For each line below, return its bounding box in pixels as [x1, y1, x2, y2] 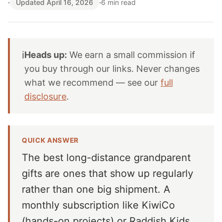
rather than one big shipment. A [22, 183, 170, 195]
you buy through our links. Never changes [24, 63, 200, 74]
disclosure [24, 91, 66, 102]
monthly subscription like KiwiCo [22, 199, 175, 211]
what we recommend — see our [24, 77, 161, 88]
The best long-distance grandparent [22, 152, 191, 164]
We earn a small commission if [67, 50, 195, 60]
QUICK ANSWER [22, 136, 79, 144]
